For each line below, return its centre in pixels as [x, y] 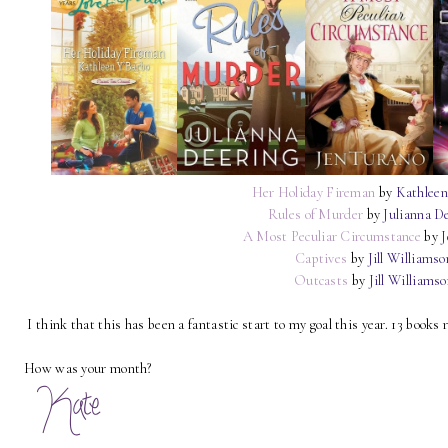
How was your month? [88, 369]
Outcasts [321, 281]
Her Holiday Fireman [313, 193]
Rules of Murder [315, 215]
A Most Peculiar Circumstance [332, 237]
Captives [321, 259]
